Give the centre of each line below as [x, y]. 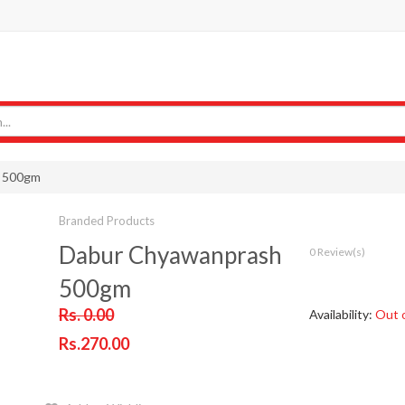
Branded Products [106, 221]
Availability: [342, 315]
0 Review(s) [337, 252]
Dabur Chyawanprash [170, 255]
